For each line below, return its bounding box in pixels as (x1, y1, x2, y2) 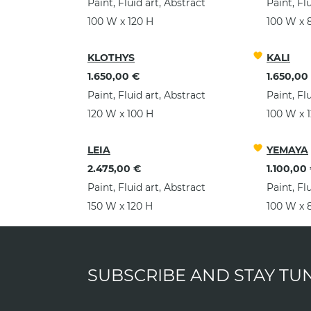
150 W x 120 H (87, 200, 153, 212)
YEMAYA (267, 144, 308, 156)
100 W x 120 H (87, 15, 153, 28)
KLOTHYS (87, 51, 135, 64)
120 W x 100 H (87, 108, 153, 120)
